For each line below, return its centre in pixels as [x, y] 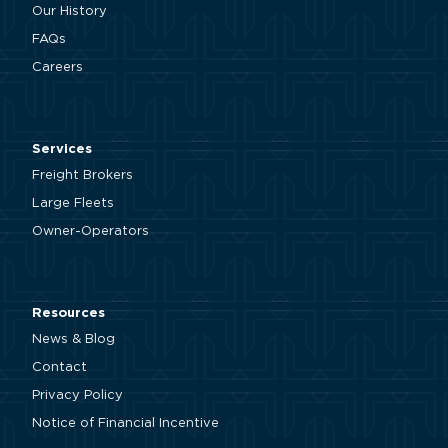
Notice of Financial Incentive [125, 424]
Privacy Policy [77, 396]
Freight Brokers [82, 176]
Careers [57, 68]
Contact [59, 368]
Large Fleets [73, 204]
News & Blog [73, 340]
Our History [69, 12]
